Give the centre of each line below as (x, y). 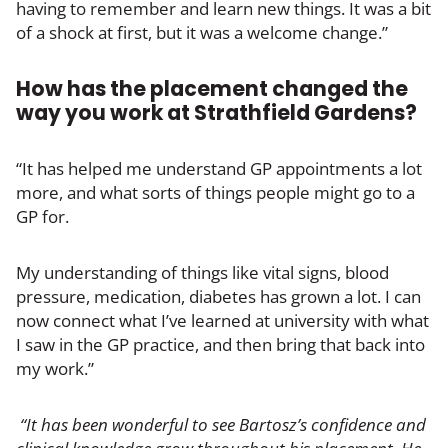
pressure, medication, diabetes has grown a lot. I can (218, 296)
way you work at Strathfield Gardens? (216, 112)
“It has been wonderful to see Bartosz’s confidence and (221, 424)
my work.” (55, 368)
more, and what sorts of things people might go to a (215, 192)
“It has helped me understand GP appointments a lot (219, 168)
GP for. (42, 216)
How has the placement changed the (212, 88)
